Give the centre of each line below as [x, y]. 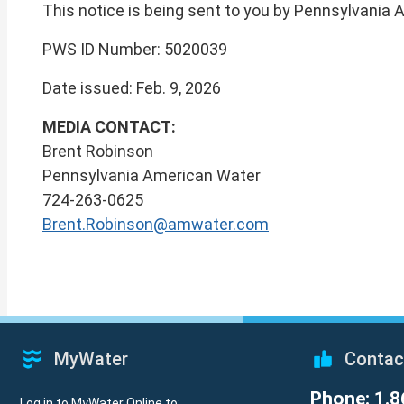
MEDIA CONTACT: [109, 126]
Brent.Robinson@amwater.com [156, 224]
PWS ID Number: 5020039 [135, 49]
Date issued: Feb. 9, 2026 [132, 87]
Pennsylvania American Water [151, 175]
